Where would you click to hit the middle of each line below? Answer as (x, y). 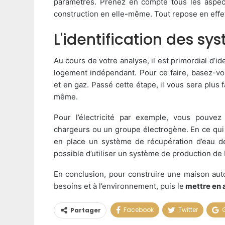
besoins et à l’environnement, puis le (119, 186)
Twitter (188, 210)
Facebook (139, 210)
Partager (86, 210)
